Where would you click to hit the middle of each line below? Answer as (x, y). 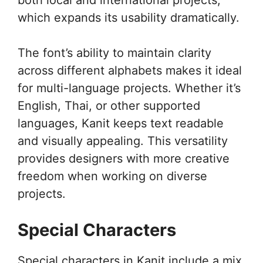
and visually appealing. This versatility (123, 141)
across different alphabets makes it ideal (130, 70)
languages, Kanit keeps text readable (121, 123)
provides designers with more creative (124, 158)
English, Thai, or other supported (109, 105)
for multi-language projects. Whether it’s (129, 88)
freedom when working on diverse (112, 176)
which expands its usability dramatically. (129, 17)
